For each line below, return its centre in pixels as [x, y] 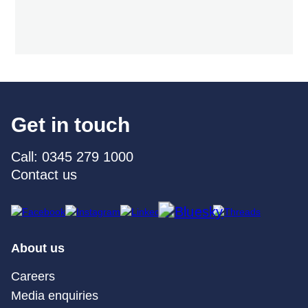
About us [38, 249]
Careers [33, 277]
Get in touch [70, 125]
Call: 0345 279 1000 [72, 157]
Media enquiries [55, 296]
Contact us [44, 175]
